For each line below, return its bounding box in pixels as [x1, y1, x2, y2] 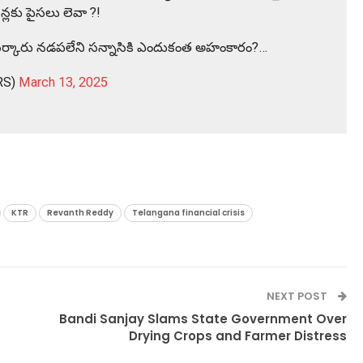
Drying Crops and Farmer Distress [129, 327, 348, 344]
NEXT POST [267, 288, 331, 304]
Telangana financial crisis [131, 206, 245, 219]
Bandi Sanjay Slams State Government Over [59, 310, 348, 327]
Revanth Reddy [46, 206, 113, 219]
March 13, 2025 [18, 74, 108, 90]
